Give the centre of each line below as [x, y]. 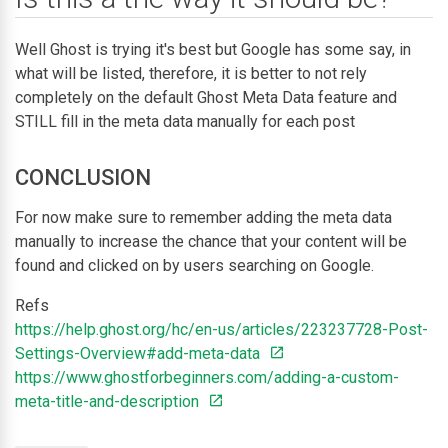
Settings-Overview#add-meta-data [139, 353]
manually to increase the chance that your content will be [211, 241]
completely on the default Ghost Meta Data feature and [206, 97]
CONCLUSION [83, 177]
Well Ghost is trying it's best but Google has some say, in [213, 49]
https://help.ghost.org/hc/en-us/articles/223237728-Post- [221, 329]
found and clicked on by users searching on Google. [194, 265]
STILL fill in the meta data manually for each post [185, 121]
